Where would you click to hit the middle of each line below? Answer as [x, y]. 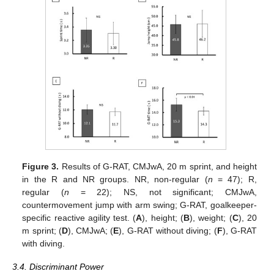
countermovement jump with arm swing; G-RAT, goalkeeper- [139, 205]
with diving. [44, 244]
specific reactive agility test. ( [79, 218]
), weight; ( [211, 218]
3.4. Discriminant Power [58, 267]
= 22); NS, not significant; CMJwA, [163, 192]
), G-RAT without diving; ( [168, 231]
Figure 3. [41, 167]
